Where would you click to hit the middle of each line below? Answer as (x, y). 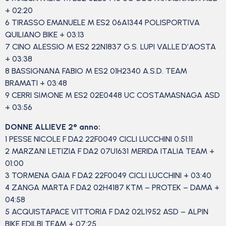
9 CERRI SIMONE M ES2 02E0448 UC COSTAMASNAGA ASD (112, 95)
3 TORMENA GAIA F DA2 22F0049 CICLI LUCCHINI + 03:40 (109, 175)
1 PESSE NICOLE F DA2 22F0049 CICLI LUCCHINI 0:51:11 (100, 139)
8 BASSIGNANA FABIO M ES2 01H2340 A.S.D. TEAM (96, 71)
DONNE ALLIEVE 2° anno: (53, 127)
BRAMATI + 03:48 (37, 83)
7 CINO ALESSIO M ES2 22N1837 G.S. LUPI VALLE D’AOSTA (110, 47)
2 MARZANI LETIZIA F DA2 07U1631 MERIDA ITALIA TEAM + (110, 151)
